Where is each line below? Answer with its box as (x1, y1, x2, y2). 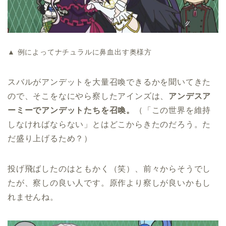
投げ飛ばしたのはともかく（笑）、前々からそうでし (8, 164, 211, 174)
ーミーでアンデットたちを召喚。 (8, 106, 135, 115)
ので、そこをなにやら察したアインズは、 (8, 92, 169, 101)
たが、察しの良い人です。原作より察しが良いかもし (8, 179, 211, 188)
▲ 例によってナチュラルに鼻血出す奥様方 (8, 48, 152, 56)
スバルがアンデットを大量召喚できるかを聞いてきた (8, 78, 211, 87)
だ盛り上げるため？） (8, 134, 92, 143)
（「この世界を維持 (135, 106, 211, 115)
